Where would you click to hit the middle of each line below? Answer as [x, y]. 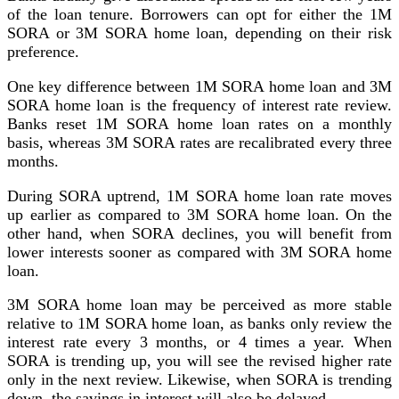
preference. [43, 52]
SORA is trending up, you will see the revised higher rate [199, 361]
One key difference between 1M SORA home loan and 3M [199, 86]
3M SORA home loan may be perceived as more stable [199, 305]
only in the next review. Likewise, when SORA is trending [199, 380]
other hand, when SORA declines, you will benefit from [199, 233]
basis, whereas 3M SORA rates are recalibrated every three [199, 142]
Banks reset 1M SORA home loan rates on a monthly [199, 123]
